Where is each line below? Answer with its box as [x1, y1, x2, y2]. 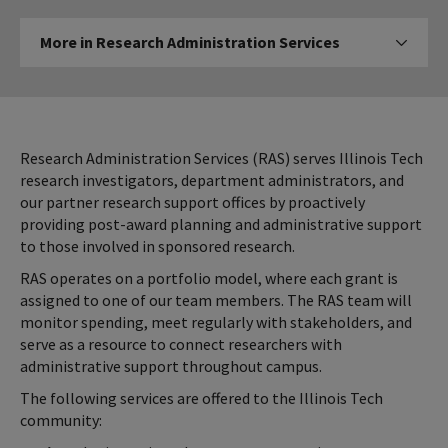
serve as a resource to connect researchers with [20, 333, 342, 354]
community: [20, 409, 105, 430]
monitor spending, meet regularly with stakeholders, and [20, 311, 412, 332]
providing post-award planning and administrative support [20, 213, 422, 234]
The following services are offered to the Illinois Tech [20, 387, 383, 408]
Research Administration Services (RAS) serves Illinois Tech [20, 147, 423, 168]
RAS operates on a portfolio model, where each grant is [20, 267, 398, 288]
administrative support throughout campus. [20, 355, 322, 376]
